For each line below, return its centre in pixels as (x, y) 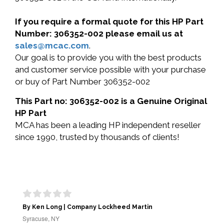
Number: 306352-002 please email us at (99, 33)
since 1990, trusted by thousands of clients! (97, 137)
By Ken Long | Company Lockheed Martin (87, 207)
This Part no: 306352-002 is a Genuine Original (111, 101)
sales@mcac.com (52, 45)
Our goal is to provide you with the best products (108, 57)
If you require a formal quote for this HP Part (109, 21)
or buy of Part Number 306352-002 (82, 81)
